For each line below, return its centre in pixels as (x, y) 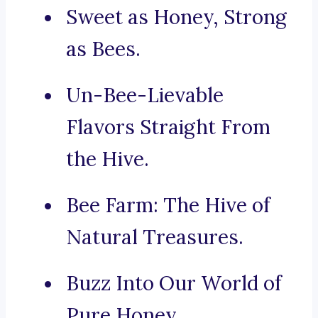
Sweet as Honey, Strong (176, 17)
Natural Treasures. (155, 237)
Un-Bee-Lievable (145, 95)
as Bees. (103, 49)
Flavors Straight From (168, 127)
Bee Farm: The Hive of (168, 205)
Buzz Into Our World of (174, 284)
